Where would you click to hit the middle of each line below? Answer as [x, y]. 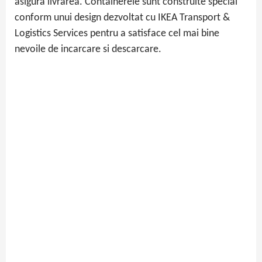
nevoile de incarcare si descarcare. [88, 50]
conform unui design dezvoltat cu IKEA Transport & [122, 18]
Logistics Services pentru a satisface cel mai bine [117, 34]
